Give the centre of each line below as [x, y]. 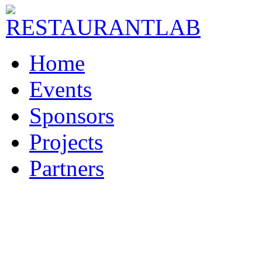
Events [61, 89]
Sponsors [72, 116]
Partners [67, 168]
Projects [66, 142]
